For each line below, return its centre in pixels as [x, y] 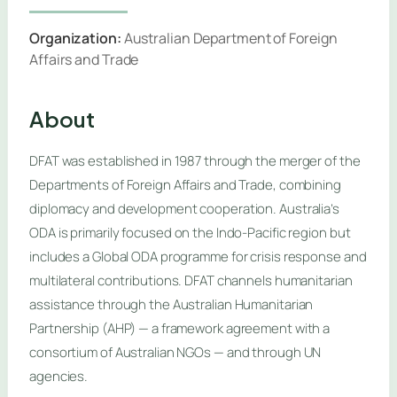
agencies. [59, 377]
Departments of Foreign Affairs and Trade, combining [185, 185]
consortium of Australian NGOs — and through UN [175, 353]
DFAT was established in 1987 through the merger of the [195, 161]
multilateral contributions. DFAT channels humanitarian [191, 281]
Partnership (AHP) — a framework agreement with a [180, 329]
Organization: [75, 38]
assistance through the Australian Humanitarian [171, 305]
